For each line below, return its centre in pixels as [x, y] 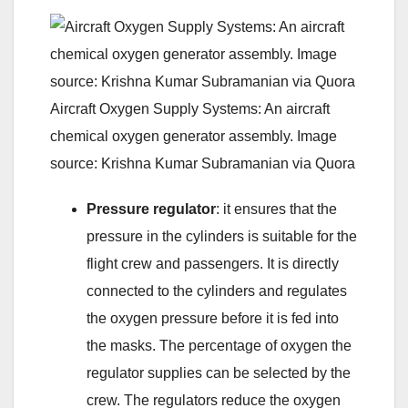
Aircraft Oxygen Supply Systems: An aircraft [190, 108]
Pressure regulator [151, 209]
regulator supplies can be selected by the [219, 372]
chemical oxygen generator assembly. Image [194, 136]
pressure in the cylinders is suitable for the [222, 236]
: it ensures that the [276, 209]
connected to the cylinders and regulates [217, 291]
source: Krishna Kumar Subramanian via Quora [203, 163]
